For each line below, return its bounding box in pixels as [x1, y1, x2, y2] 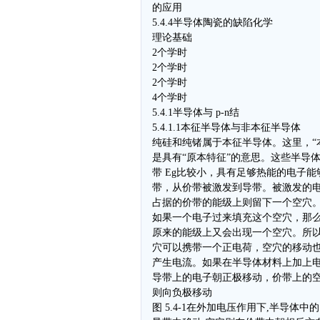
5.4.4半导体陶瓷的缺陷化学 [152, 17, 273, 28]
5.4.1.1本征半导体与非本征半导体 [152, 122, 301, 133]
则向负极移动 [152, 287, 212, 298]
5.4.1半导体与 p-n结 [152, 107, 239, 118]
